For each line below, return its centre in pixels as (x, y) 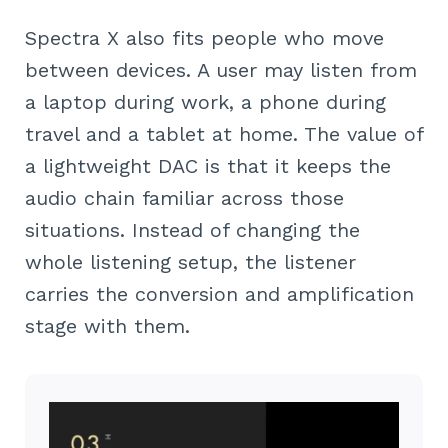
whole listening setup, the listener (190, 262)
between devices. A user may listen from (221, 70)
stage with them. (107, 326)
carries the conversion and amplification (219, 294)
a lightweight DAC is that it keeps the (208, 166)
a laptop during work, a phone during (205, 102)
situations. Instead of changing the (192, 230)
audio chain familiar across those (184, 198)
